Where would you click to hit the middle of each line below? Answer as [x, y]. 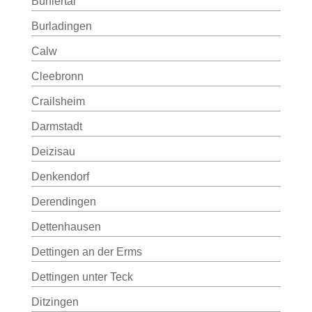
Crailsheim [58, 101]
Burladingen [61, 26]
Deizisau [53, 151]
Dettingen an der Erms [86, 252]
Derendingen [63, 202]
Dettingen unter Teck [82, 277]
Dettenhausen [66, 227]
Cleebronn [57, 76]
